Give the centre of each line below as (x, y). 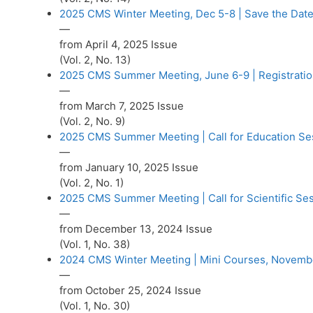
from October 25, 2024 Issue (130, 291)
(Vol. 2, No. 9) (92, 122)
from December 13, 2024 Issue (136, 229)
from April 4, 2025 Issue (118, 45)
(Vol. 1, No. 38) (95, 245)
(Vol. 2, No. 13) (95, 60)
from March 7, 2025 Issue (122, 106)
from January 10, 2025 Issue (129, 168)
